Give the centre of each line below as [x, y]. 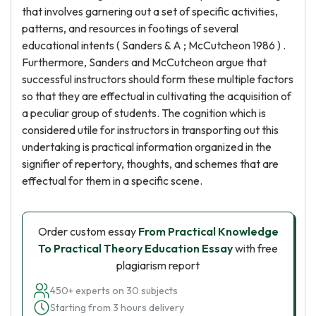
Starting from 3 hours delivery [117, 308]
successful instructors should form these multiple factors [158, 79]
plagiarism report [158, 265]
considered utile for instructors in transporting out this [150, 130]
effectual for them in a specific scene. [112, 181]
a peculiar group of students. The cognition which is [144, 113]
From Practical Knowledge [208, 231]
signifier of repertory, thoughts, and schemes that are [150, 164]
